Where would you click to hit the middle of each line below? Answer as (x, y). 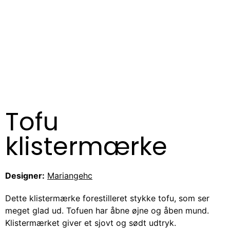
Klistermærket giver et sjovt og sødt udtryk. (91, 223)
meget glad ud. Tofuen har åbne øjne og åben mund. (107, 211)
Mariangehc (70, 176)
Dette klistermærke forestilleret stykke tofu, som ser (107, 198)
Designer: (25, 176)
